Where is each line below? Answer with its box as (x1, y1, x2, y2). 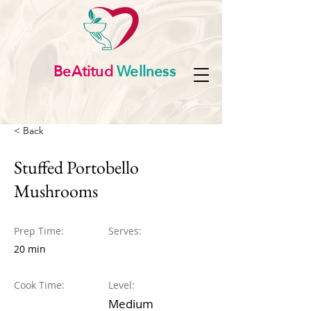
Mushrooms (14, 179, 98, 203)
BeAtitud (53, 58, 113, 85)
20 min (14, 242, 46, 255)
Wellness (112, 58, 176, 85)
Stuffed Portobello (14, 155, 139, 179)
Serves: (108, 224, 142, 237)
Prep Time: (14, 224, 64, 237)
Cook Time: (14, 278, 65, 292)
